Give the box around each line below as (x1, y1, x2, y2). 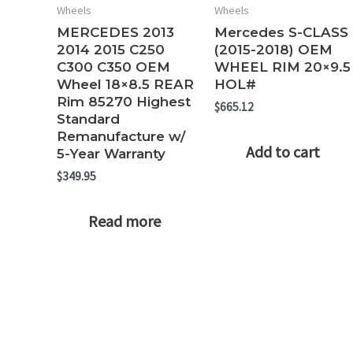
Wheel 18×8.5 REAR (57, 76, 194, 92)
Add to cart (245, 141, 320, 162)
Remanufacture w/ (57, 128, 185, 144)
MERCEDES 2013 (57, 24, 174, 40)
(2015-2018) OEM (214, 41, 333, 58)
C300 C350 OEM (57, 58, 170, 75)
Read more (88, 210, 161, 231)
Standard (57, 110, 120, 127)
